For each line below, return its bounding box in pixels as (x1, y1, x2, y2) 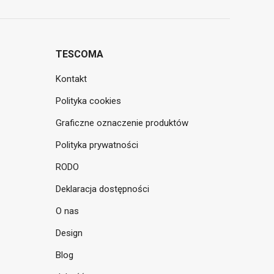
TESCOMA (56, 48, 103, 60)
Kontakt (56, 73, 87, 84)
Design (56, 228, 83, 239)
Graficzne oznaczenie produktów (56, 117, 188, 128)
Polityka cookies (56, 95, 121, 106)
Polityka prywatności (56, 139, 138, 150)
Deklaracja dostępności (56, 183, 149, 194)
